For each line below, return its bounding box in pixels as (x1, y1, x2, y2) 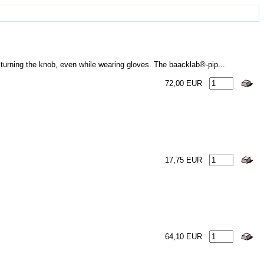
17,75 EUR (165, 156, 202, 164)
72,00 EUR (165, 79, 202, 88)
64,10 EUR (165, 232, 202, 241)
